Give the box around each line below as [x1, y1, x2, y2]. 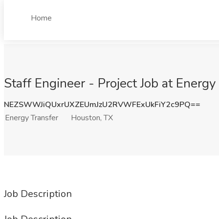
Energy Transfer [5, 112, 58, 123]
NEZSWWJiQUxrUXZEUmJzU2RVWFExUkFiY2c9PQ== [4, 99, 200, 110]
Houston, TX [71, 112, 113, 123]
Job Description [4, 187, 72, 200]
